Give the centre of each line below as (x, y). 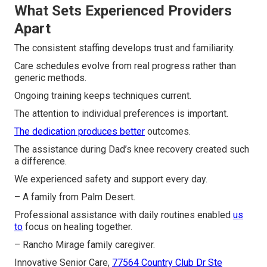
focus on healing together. (77, 227)
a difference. (41, 162)
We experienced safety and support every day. (111, 179)
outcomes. (168, 132)
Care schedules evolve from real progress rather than (125, 66)
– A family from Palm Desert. (75, 197)
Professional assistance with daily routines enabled (124, 215)
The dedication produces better (80, 132)
